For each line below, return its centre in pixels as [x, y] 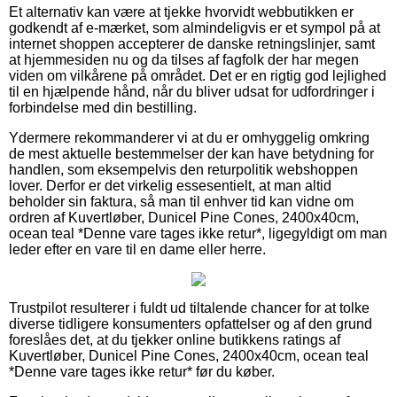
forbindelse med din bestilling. [103, 107]
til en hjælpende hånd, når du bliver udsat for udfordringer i [192, 91]
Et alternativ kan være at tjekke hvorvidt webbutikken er [181, 12]
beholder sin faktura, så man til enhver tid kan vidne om [181, 201]
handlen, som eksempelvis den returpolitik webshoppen [183, 169]
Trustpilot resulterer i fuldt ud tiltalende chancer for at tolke [189, 307]
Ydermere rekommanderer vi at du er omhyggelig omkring [189, 137]
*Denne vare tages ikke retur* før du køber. [142, 371]
